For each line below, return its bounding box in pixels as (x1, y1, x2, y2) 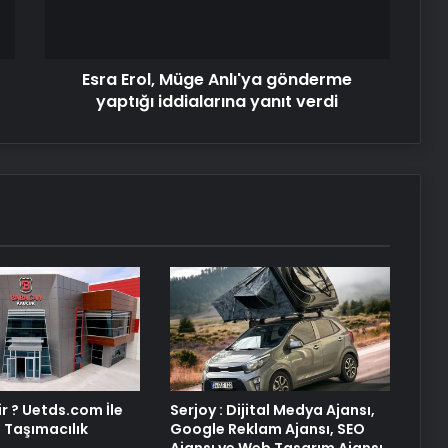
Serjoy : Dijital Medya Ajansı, (169, 400, 375, 421)
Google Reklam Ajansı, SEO (169, 419, 365, 440)
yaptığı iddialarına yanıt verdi (96, 90, 339, 113)
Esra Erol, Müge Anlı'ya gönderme (82, 68, 353, 91)
